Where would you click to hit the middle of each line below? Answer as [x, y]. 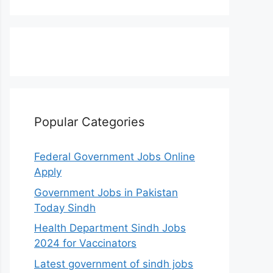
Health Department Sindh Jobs [110, 228]
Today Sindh [65, 207]
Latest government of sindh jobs [114, 264]
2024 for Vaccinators [85, 243]
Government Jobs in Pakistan [106, 192]
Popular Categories [89, 122]
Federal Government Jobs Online [115, 157]
